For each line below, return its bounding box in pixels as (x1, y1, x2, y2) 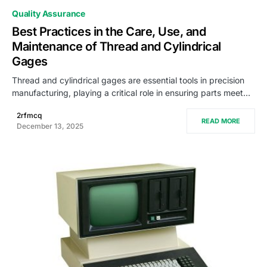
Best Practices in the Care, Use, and (12, 24, 206, 39)
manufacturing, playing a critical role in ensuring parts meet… (12, 88, 250, 98)
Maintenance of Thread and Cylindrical (12, 39, 221, 54)
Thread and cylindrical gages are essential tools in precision (12, 75, 244, 86)
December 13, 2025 (17, 122, 83, 131)
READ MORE (201, 117, 240, 126)
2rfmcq (17, 111, 42, 120)
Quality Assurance (12, 8, 86, 19)
